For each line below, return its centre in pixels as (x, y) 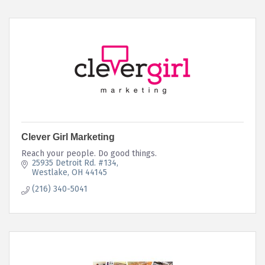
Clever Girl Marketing (68, 137)
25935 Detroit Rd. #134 (74, 163)
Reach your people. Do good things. (89, 153)
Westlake (49, 172)
